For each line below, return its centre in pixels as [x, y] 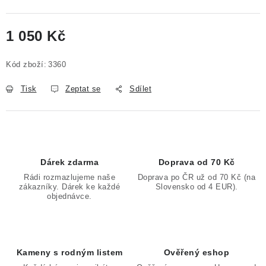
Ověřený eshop [197, 252]
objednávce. [69, 196]
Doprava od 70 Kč [197, 162]
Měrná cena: [31, 50]
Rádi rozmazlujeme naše [69, 177]
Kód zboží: [26, 64]
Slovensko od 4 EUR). [197, 187]
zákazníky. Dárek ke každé [69, 187]
